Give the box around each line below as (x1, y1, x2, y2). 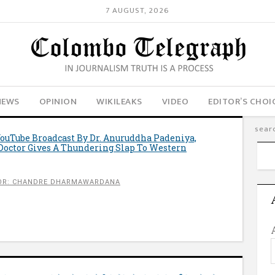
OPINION (39, 93, 77, 109)
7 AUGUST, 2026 (105, 4, 169, 18)
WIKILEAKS (96, 93, 142, 109)
